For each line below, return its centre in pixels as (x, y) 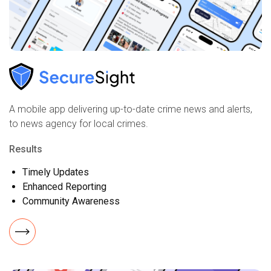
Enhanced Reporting (64, 186)
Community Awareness (71, 201)
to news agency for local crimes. (79, 123)
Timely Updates (56, 172)
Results (26, 149)
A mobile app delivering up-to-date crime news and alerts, (131, 109)
